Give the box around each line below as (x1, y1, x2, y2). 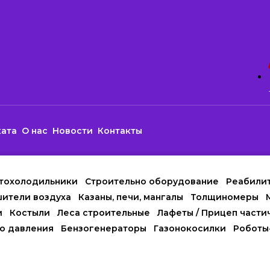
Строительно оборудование (85, 176, 219, 187)
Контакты (98, 125, 143, 136)
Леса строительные (57, 207, 150, 218)
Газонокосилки (154, 223, 226, 234)
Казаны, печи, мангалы (78, 192, 183, 202)
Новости (52, 125, 93, 136)
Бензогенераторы (61, 223, 146, 234)
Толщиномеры (190, 192, 259, 202)
